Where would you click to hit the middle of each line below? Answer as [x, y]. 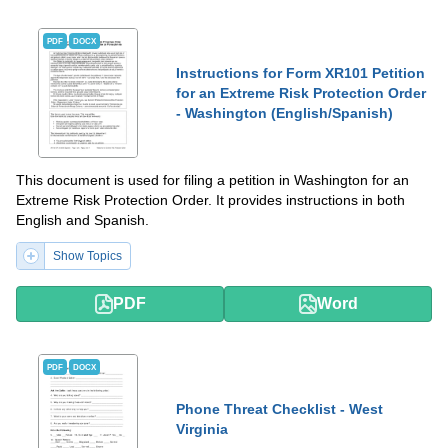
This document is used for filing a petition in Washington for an [212, 180]
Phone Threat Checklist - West [279, 409]
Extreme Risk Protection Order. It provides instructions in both [210, 200]
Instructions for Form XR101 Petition [300, 73]
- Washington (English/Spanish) [284, 113]
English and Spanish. [82, 220]
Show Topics [87, 256]
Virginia [202, 429]
